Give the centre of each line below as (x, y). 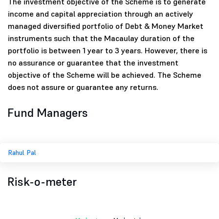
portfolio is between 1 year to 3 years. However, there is (108, 51)
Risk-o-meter (42, 182)
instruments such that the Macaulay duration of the (101, 38)
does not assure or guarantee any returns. (83, 87)
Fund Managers (48, 113)
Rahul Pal (22, 153)
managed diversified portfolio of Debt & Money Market (106, 26)
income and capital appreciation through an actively (100, 14)
